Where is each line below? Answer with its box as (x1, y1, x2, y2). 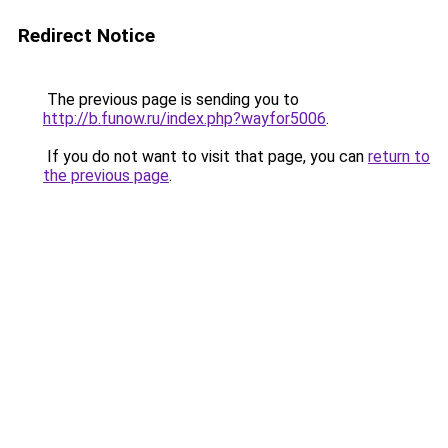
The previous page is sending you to (43, 90, 299, 109)
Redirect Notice (18, 24, 155, 47)
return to (368, 147, 430, 166)
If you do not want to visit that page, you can (43, 147, 368, 166)
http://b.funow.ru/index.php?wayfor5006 (43, 109, 326, 128)
